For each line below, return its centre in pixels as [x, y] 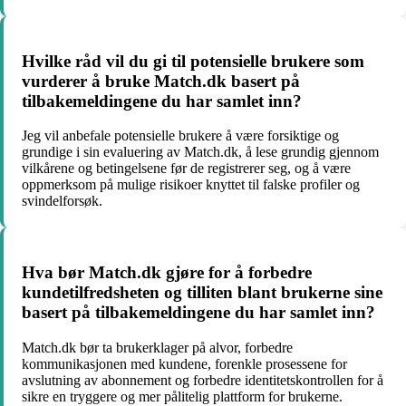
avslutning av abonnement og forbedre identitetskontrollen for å [203, 380]
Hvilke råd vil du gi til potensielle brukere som [193, 61]
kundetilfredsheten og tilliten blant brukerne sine [202, 293]
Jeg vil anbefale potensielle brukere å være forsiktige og [180, 136]
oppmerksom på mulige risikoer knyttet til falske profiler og [191, 185]
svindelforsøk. [62, 201]
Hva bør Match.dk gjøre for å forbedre [167, 273]
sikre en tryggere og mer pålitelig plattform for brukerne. [182, 396]
